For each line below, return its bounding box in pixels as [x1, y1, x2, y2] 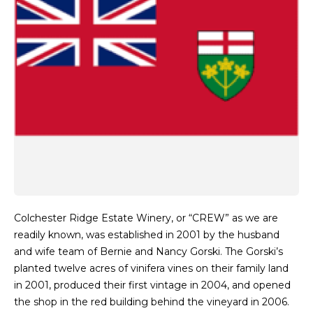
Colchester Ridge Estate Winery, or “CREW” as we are [14, 212, 278, 224]
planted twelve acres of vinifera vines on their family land [14, 262, 289, 275]
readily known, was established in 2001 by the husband [14, 228, 279, 241]
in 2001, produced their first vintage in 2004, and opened [14, 279, 291, 291]
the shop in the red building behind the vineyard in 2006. [14, 296, 289, 308]
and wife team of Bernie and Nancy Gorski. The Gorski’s [14, 245, 283, 258]
